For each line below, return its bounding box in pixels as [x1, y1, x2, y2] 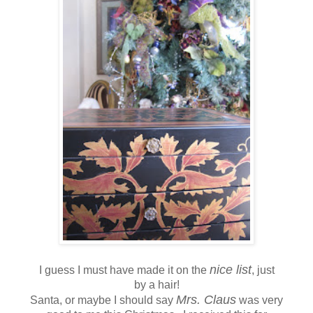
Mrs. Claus [176, 292, 236, 307]
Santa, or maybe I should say [30, 293, 176, 306]
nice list [209, 262, 252, 277]
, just [251, 263, 275, 276]
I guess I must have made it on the [38, 263, 210, 276]
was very [236, 293, 283, 306]
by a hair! [133, 278, 180, 291]
